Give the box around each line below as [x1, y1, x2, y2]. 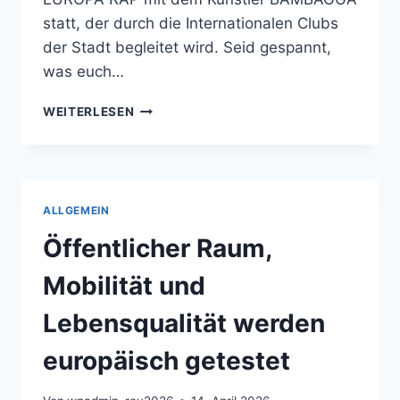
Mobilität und [43, 271, 205, 302]
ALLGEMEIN [43, 204, 110, 218]
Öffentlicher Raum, [43, 233, 271, 264]
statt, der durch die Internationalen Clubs [43, 14, 338, 33]
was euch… [43, 62, 124, 81]
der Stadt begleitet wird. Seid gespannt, [43, 38, 331, 57]
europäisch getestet [43, 346, 290, 377]
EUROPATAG [134, 101, 214, 116]
